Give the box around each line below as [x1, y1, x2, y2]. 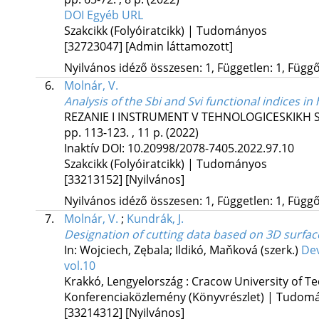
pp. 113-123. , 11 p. [63, 125, 166, 141]
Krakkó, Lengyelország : [63, 273, 192, 290]
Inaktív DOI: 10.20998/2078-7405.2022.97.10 [63, 140, 294, 157]
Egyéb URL [86, 7, 143, 23]
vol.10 [63, 258, 95, 274]
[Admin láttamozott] [125, 38, 233, 55]
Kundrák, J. [126, 211, 184, 227]
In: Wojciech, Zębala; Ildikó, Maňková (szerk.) [63, 242, 301, 258]
